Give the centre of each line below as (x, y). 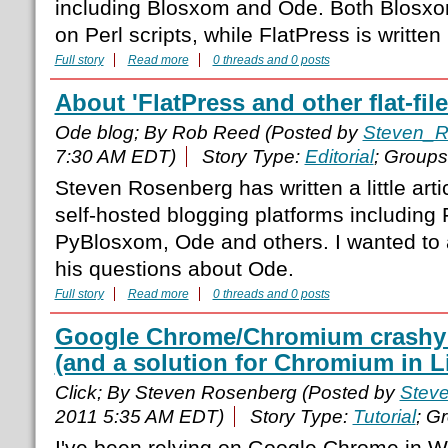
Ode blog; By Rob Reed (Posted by (208, 133)
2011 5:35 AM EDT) (139, 417)
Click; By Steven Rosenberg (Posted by (227, 393)
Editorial (339, 157)
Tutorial (384, 417)
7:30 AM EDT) (115, 157)
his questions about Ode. (174, 269)
